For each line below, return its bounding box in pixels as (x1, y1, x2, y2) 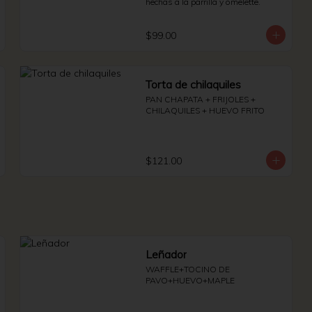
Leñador (146, 247, 187, 261)
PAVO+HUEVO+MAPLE (146, 275, 235, 286)
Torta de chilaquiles (146, 77, 241, 91)
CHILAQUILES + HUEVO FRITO (146, 105, 265, 116)
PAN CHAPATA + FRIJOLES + (146, 94, 256, 104)
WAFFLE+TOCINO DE (146, 264, 230, 274)
